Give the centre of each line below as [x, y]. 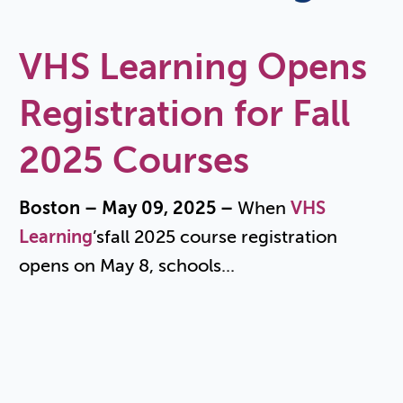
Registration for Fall [185, 113]
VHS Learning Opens [193, 67]
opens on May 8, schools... [127, 266]
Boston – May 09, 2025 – [129, 209]
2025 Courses [134, 160]
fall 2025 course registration [221, 237]
